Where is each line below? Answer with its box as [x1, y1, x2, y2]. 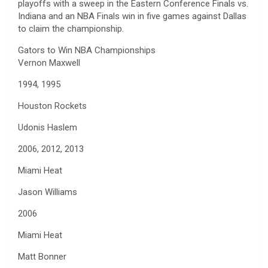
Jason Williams [18, 186, 77, 197]
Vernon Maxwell [18, 57, 80, 68]
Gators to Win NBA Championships [18, 44, 156, 56]
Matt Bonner [18, 251, 66, 262]
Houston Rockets [18, 100, 87, 111]
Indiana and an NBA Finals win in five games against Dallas [18, 10, 246, 22]
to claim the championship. [18, 23, 124, 34]
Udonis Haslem [18, 121, 77, 133]
